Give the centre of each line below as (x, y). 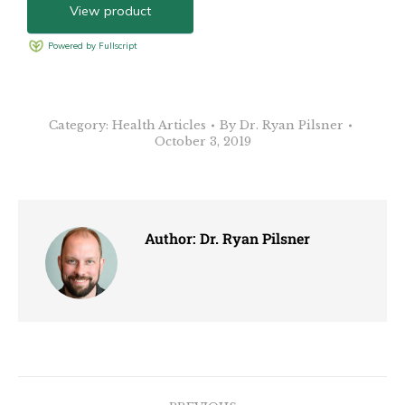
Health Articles (159, 125)
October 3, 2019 (202, 141)
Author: (170, 238)
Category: (80, 125)
